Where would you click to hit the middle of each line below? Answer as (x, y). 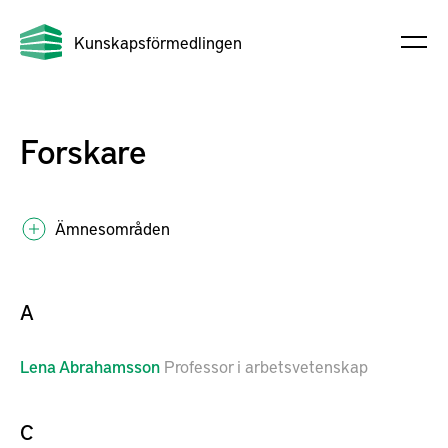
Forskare (83, 150)
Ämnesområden (112, 228)
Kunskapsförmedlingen (158, 42)
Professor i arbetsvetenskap (266, 366)
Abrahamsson (109, 366)
